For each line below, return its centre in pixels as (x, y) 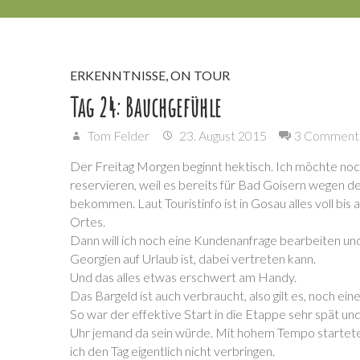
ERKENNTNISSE (118, 75)
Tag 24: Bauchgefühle (145, 107)
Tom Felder (117, 135)
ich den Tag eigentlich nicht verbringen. (172, 350)
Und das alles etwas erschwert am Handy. (183, 276)
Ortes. (88, 221)
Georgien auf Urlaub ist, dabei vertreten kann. (193, 258)
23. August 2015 (222, 135)
